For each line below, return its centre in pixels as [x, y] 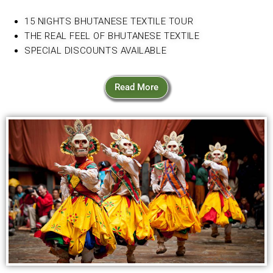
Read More [136, 87]
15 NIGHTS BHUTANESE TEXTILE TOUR [110, 22]
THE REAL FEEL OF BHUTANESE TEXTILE [113, 36]
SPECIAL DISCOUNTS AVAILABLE [96, 51]
